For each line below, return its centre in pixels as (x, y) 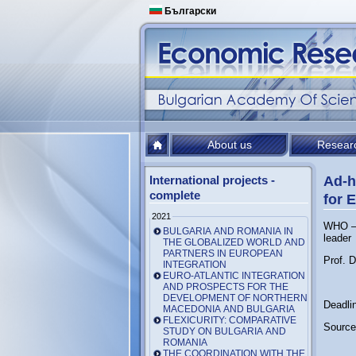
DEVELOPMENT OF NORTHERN (235, 298)
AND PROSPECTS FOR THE (226, 286)
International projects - (212, 180)
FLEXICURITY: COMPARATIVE (230, 320)
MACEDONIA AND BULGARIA (229, 309)
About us (230, 145)
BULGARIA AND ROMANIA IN (228, 231)
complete (175, 195)
